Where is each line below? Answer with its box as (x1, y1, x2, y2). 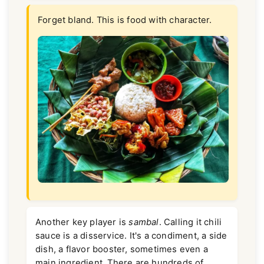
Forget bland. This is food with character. (38, 15, 212, 26)
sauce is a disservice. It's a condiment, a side (35, 230, 227, 241)
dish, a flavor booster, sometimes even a (35, 244, 208, 255)
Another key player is (35, 217, 129, 227)
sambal (128, 217, 159, 227)
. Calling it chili (159, 217, 222, 227)
